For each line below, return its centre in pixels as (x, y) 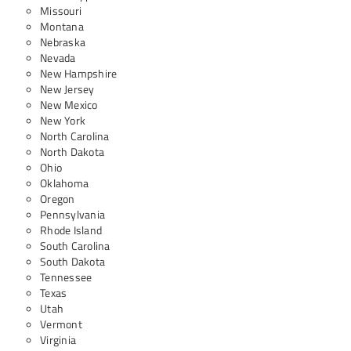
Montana (62, 26)
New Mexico (69, 105)
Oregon (58, 199)
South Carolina (75, 246)
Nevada (58, 58)
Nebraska (63, 42)
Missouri (61, 11)
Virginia (58, 340)
